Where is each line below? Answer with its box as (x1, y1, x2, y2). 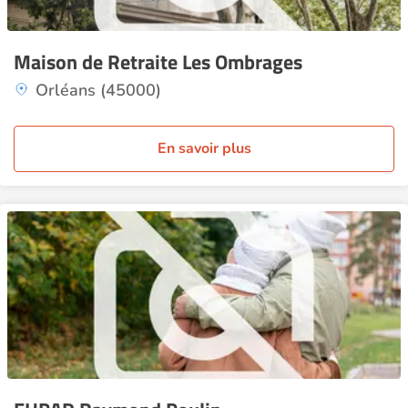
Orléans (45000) (36, 79, 161, 101)
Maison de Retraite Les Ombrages (14, 46, 302, 77)
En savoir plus (157, 138, 251, 158)
